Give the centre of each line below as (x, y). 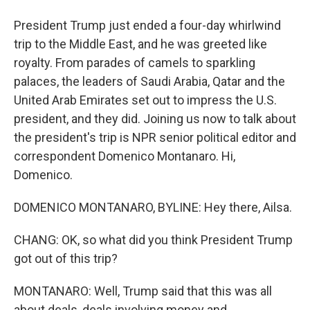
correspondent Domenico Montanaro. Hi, (125, 156)
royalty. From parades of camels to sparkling (135, 63)
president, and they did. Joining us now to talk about (155, 119)
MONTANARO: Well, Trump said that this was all (143, 291)
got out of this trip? (66, 258)
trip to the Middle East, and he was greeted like (140, 44)
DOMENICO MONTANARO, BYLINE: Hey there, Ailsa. (153, 207)
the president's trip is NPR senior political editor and (155, 137)
